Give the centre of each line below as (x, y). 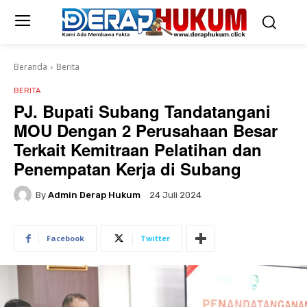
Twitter (155, 238)
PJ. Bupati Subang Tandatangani (142, 111)
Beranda (30, 66)
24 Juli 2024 (175, 195)
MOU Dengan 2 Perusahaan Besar (146, 130)
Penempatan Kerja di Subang (127, 169)
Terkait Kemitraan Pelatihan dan (138, 149)
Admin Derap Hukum (94, 195)
